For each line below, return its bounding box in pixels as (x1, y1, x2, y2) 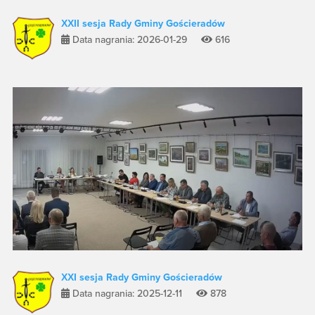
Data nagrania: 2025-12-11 (69, 287, 196, 300)
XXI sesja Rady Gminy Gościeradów (60, 271, 222, 283)
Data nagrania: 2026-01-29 (69, 33, 201, 46)
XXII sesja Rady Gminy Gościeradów (60, 17, 225, 30)
